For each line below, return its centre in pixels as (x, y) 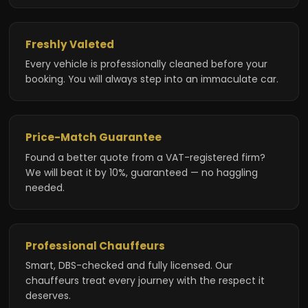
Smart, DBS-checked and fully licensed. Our (129, 265)
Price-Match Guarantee (93, 137)
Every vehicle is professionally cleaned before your (146, 64)
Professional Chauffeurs (95, 245)
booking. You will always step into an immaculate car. (152, 79)
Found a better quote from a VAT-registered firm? (145, 157)
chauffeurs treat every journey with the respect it (145, 280)
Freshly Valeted (69, 44)
